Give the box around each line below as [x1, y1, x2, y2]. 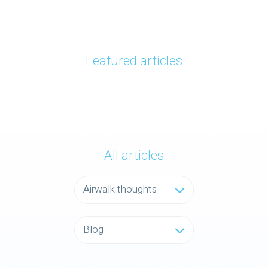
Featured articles [86, 51, 182, 71]
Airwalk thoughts [83, 182, 157, 197]
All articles [104, 146, 164, 165]
